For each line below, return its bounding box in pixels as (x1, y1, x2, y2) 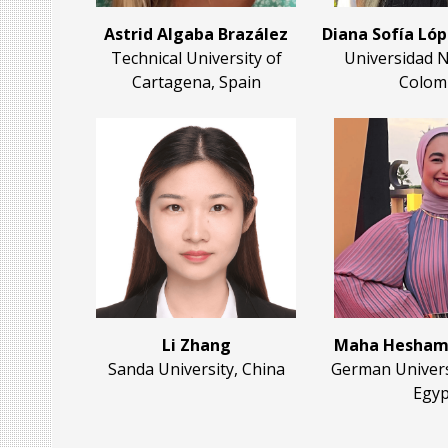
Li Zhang (161, 334, 231, 357)
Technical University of (110, 47, 282, 70)
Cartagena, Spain (131, 71, 261, 94)
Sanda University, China (107, 358, 285, 381)
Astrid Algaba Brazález (104, 23, 288, 46)
